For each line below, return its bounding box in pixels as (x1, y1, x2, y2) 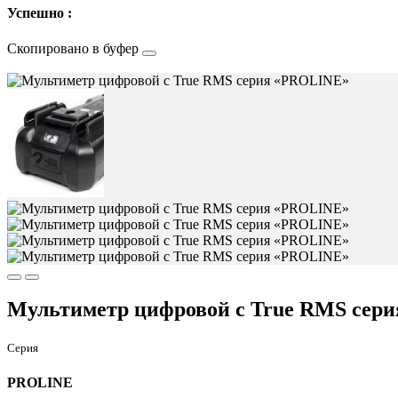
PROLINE (7, 374, 73, 390)
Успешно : (7, 5, 72, 21)
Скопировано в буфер (7, 40, 142, 56)
